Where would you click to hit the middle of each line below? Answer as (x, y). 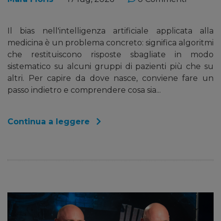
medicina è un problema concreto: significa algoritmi (110, 43)
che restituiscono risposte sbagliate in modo (110, 55)
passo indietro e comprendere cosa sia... (84, 90)
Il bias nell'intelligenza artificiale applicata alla (110, 31)
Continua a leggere (50, 122)
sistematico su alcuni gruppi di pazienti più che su (110, 67)
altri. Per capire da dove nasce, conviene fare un (110, 78)
